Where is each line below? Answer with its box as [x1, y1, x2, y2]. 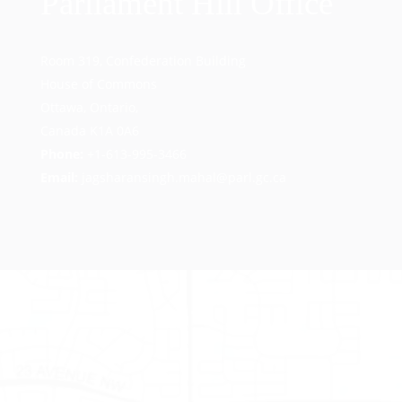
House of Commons [40, 75, 157, 93]
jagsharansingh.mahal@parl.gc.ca [82, 169, 286, 187]
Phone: [40, 145, 83, 163]
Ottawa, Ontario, [40, 99, 138, 117]
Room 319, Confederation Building [40, 52, 246, 70]
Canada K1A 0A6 [40, 122, 139, 140]
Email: [40, 169, 82, 187]
